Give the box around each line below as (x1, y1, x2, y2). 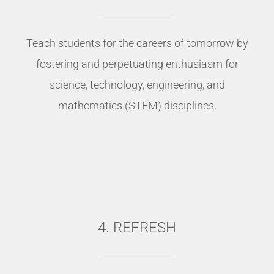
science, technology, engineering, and (49, 78, 225, 92)
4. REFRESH (98, 219, 176, 237)
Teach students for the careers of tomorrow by (26, 37, 248, 50)
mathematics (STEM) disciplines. (57, 99, 217, 113)
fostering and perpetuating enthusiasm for (35, 57, 239, 71)
